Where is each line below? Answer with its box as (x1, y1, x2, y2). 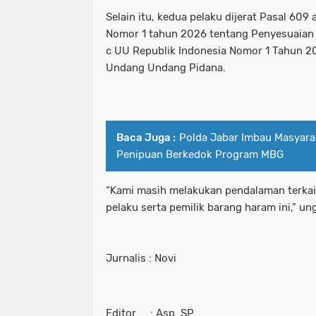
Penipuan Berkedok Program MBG (116, 148, 284, 162)
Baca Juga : (116, 131, 176, 145)
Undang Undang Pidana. (106, 61, 226, 75)
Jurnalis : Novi (106, 252, 176, 265)
